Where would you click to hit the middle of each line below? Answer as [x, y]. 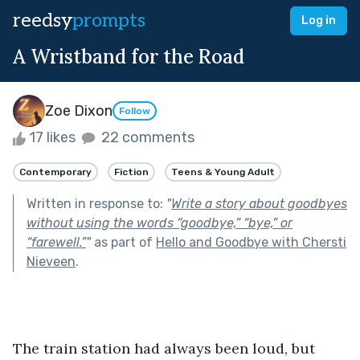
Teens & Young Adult [223, 172]
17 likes [52, 137]
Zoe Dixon [79, 110]
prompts [109, 20]
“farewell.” [56, 242]
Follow [135, 111]
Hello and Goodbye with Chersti [251, 242]
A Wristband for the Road [129, 57]
